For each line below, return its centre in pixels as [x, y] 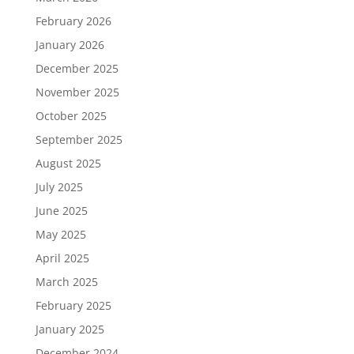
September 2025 [79, 139]
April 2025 [62, 258]
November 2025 [77, 92]
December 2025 [77, 68]
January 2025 [70, 329]
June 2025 [61, 211]
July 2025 [59, 187]
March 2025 [66, 282]
